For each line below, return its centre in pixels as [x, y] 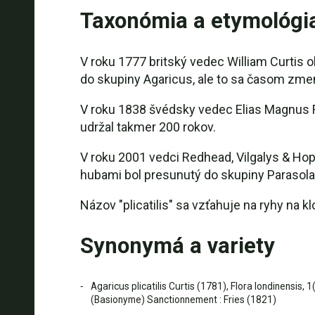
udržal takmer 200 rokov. [148, 127]
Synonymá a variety [177, 246]
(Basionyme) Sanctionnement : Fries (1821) [183, 300]
